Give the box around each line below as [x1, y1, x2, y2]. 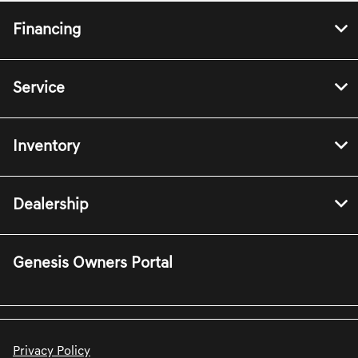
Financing [13, 22, 81, 39]
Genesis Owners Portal [13, 256, 173, 272]
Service [13, 81, 65, 97]
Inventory [13, 139, 80, 156]
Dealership [13, 197, 89, 214]
